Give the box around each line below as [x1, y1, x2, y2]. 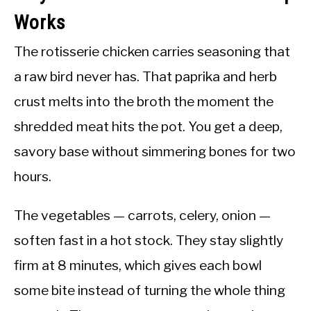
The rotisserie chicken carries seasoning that [14, 43, 290, 60]
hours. [14, 168, 51, 185]
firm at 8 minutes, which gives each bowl [14, 257, 262, 274]
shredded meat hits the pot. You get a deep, [14, 118, 283, 135]
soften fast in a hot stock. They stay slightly [14, 232, 283, 249]
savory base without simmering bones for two [14, 143, 296, 160]
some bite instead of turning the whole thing [14, 282, 285, 299]
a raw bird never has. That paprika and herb [14, 68, 277, 85]
